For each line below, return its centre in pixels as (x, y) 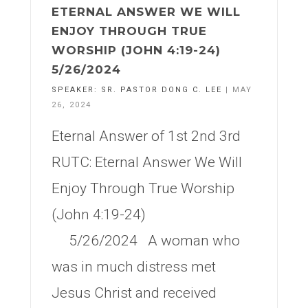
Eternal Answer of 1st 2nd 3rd (146, 136)
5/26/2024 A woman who (146, 241)
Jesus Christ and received (134, 293)
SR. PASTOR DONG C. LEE (162, 90)
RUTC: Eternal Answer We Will (147, 162)
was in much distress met (134, 267)
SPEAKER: (76, 90)
